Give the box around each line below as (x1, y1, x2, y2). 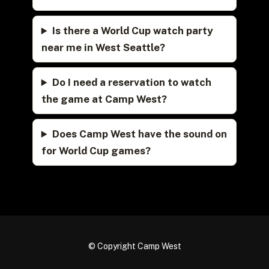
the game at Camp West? (41, 93, 167, 106)
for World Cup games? (41, 145, 151, 157)
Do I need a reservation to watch (52, 76, 211, 89)
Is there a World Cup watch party (52, 25, 213, 37)
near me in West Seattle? (41, 41, 165, 54)
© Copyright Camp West (88, 241, 181, 252)
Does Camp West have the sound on (52, 128, 227, 141)
